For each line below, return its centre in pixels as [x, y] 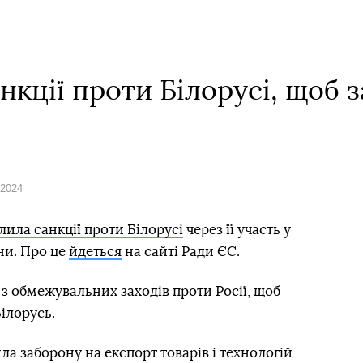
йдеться [95, 252]
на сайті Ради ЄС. [181, 252]
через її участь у [237, 230]
